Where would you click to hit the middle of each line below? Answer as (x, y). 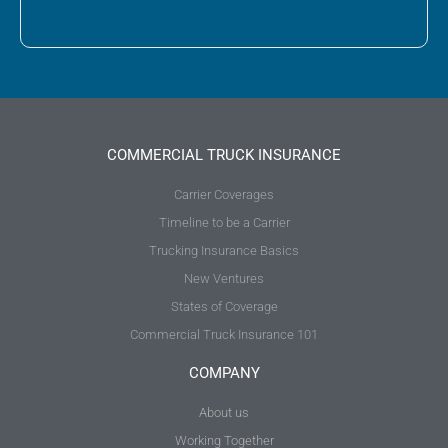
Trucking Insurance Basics (224, 250)
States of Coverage (224, 306)
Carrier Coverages (224, 194)
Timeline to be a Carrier (224, 222)
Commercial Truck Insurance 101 (224, 334)
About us (224, 412)
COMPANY (224, 372)
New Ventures (224, 278)
